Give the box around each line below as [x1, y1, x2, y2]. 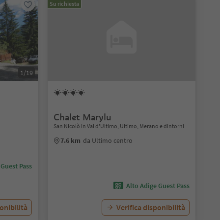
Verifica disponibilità [116, 202, 185, 212]
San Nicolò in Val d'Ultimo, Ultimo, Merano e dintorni [53, 122, 184, 130]
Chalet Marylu [53, 111, 111, 123]
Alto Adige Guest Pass [126, 181, 190, 190]
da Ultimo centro [82, 136, 133, 145]
